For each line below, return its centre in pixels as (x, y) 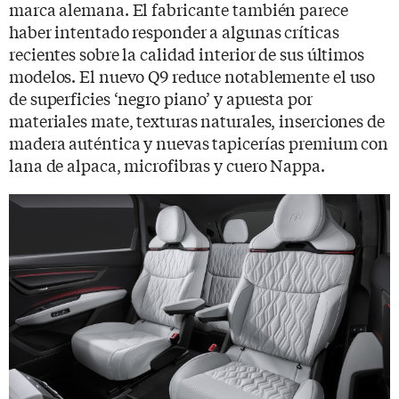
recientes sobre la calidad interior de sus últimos (187, 53)
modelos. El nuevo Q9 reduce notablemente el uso (192, 75)
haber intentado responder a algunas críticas (174, 31)
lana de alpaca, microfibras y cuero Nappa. (167, 164)
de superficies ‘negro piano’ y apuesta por (161, 98)
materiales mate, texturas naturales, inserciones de (197, 120)
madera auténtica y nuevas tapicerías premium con (199, 142)
